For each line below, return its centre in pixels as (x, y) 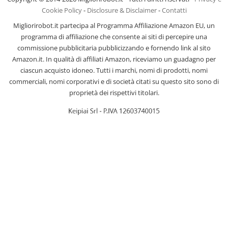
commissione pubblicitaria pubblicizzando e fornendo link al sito (114, 48)
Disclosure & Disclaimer (122, 10)
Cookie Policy (62, 10)
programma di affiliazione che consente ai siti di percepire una (114, 37)
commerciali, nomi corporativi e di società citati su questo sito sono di (114, 82)
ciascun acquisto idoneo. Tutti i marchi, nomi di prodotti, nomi (114, 70)
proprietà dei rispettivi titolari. (114, 93)
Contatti (174, 10)
